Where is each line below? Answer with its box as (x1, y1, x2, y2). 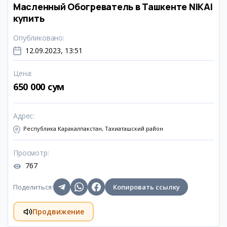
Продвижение (32, 206, 84, 216)
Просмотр (13, 148, 48, 158)
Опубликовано (13, 33, 63, 43)
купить (13, 12, 45, 24)
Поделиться (13, 182, 52, 192)
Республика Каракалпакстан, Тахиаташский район (23, 125, 163, 132)
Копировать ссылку (113, 182, 180, 192)
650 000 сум (13, 81, 65, 93)
